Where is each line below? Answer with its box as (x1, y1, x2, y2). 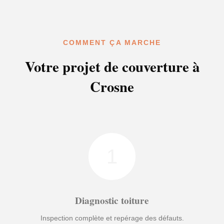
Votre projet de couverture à (24, 56, 199, 77)
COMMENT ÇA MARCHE (63, 39, 161, 46)
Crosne (90, 76, 134, 97)
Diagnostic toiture (75, 193, 149, 207)
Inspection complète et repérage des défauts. (40, 214, 184, 222)
